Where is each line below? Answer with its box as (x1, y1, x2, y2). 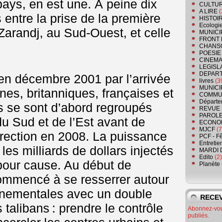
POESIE (199, 50, 221, 57)
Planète (199, 161, 220, 168)
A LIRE (199, 8, 218, 15)
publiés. (188, 212, 209, 220)
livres (199, 77, 214, 85)
